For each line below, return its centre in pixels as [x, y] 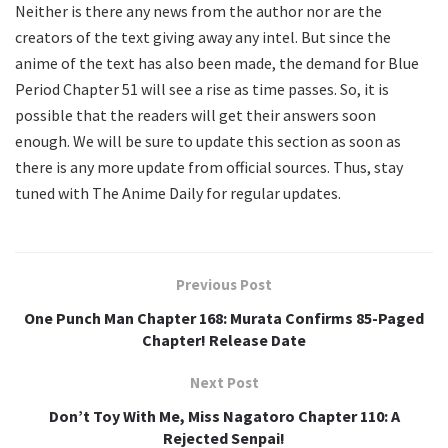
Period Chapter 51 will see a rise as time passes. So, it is [202, 88]
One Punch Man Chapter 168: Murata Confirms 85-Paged [224, 317]
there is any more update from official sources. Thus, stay [209, 166]
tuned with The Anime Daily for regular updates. [178, 192]
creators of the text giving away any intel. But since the [203, 36]
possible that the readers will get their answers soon [195, 114]
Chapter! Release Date [224, 339]
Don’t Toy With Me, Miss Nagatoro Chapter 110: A [224, 415]
